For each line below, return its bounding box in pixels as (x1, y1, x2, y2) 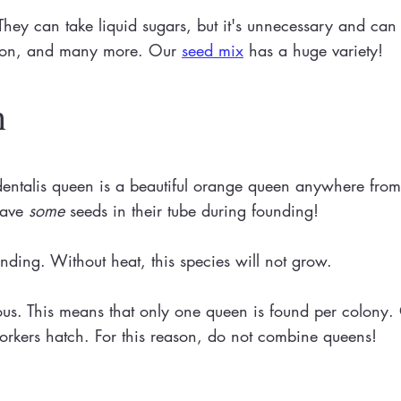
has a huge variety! (243, 39, 383, 61)
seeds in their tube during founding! (64, 200, 319, 221)
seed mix (182, 39, 243, 61)
